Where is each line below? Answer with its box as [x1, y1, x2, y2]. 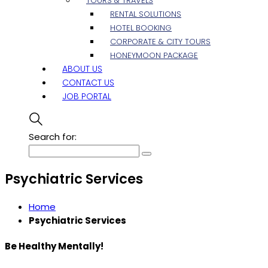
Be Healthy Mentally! [5, 240, 103, 253]
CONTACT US [62, 77, 114, 89]
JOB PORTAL [62, 90, 111, 102]
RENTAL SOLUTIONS [110, 8, 181, 20]
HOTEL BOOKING [110, 22, 172, 33]
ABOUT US [62, 63, 102, 75]
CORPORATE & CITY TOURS [110, 36, 211, 47]
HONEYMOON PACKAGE [110, 50, 198, 61]
